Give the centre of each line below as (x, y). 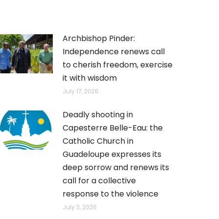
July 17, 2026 (80, 91)
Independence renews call (113, 52)
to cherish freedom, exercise (117, 65)
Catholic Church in (98, 141)
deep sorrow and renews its (116, 167)
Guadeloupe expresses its (112, 154)
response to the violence (110, 194)
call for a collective (99, 181)
